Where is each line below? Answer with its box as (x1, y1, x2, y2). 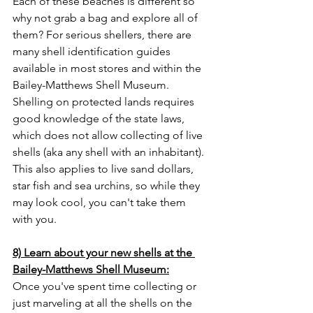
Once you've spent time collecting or (13, 279, 199, 293)
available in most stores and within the (13, 61, 204, 75)
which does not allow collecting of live (13, 129, 205, 142)
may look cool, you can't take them (13, 196, 189, 209)
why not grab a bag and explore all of (13, 11, 201, 24)
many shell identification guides (13, 45, 173, 58)
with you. (13, 212, 59, 226)
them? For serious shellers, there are (13, 28, 194, 41)
